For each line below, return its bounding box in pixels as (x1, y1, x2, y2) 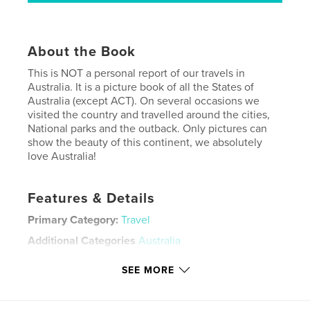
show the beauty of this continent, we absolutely (28, 135, 263, 149)
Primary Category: (28, 212, 119, 227)
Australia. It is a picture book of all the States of (28, 80, 255, 94)
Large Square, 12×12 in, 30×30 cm (104, 254, 267, 268)
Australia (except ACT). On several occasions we (28, 93, 260, 108)
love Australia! (28, 149, 97, 163)
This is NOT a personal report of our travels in (28, 66, 246, 80)
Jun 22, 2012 (93, 289, 158, 303)
